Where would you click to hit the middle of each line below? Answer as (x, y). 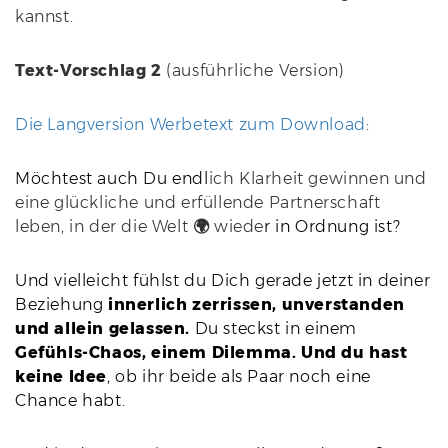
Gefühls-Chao (74, 353)
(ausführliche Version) (255, 71)
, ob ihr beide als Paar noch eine (239, 377)
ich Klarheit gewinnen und (317, 179)
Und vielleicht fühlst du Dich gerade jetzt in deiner (223, 281)
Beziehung (61, 305)
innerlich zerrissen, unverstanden (256, 305)
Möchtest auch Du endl (112, 179)
